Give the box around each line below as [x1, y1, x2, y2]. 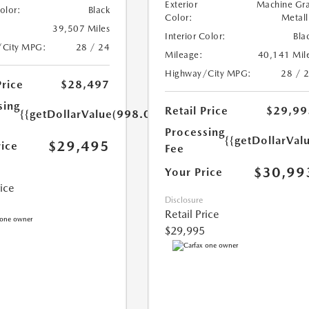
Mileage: [165, 50, 203, 61]
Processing [165, 126, 226, 139]
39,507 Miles [52, 23, 110, 34]
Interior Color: [165, 31, 226, 42]
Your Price [165, 166, 223, 179]
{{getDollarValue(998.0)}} [19, 108, 165, 121]
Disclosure [165, 195, 203, 206]
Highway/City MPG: [165, 68, 252, 79]
